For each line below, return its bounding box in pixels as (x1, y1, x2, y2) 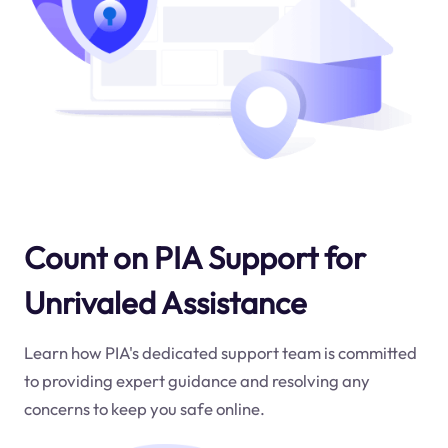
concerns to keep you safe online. (23, 397, 265, 419)
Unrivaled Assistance (23, 282, 307, 322)
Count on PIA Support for (23, 237, 366, 277)
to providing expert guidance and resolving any (23, 369, 370, 391)
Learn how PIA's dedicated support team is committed (23, 341, 417, 363)
